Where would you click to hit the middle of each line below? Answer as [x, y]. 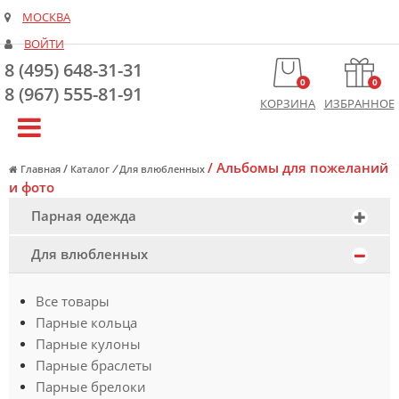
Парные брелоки [91, 387]
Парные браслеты [94, 366]
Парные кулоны [88, 344]
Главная [41, 169]
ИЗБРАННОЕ [359, 104]
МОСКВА [46, 17]
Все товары [73, 301]
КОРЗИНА [288, 104]
